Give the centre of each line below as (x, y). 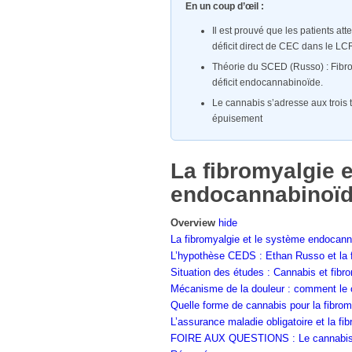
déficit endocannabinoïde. (268, 82)
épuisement (238, 119)
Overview (193, 223)
